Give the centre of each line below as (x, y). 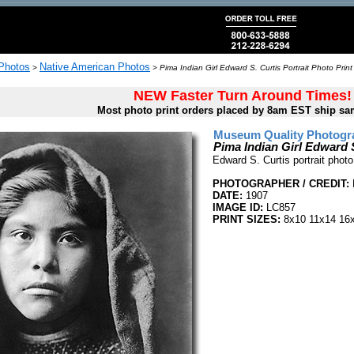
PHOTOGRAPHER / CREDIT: (281, 184)
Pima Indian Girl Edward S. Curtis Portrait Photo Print (256, 68)
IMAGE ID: (238, 207)
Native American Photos (95, 67)
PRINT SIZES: (247, 219)
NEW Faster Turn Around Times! (242, 96)
